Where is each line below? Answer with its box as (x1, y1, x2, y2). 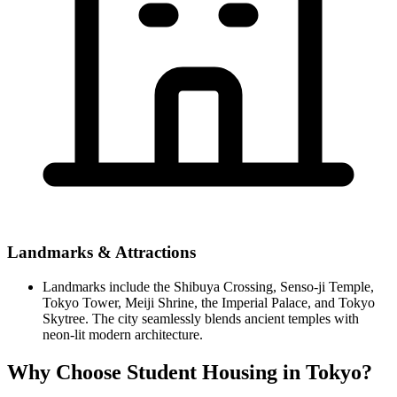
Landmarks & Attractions (7, 242, 196, 261)
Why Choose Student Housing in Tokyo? (7, 360, 372, 384)
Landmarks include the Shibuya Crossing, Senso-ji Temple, (43, 278, 374, 294)
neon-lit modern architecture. (43, 326, 203, 342)
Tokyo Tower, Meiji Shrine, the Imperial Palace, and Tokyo (43, 294, 375, 310)
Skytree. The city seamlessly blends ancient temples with (43, 310, 359, 326)
